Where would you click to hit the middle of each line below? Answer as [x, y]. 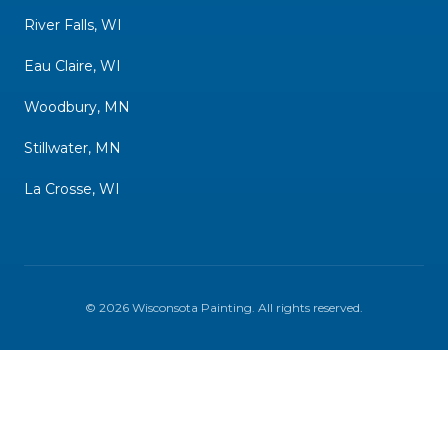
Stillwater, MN [72, 148]
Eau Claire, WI [72, 66]
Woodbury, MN [77, 107]
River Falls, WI [73, 25]
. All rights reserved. [307, 308]
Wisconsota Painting [192, 308]
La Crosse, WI [72, 189]
